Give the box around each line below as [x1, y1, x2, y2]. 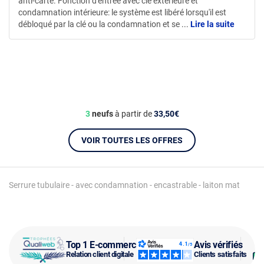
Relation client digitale [66, 250, 134, 259]
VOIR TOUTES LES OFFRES [81, 135, 183, 145]
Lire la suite [189, 19, 235, 29]
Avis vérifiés [193, 239, 243, 250]
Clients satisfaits [193, 250, 247, 259]
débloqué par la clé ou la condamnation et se [18, 19, 181, 29]
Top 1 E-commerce [66, 239, 141, 250]
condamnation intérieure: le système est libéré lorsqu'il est [18, 7, 226, 17]
